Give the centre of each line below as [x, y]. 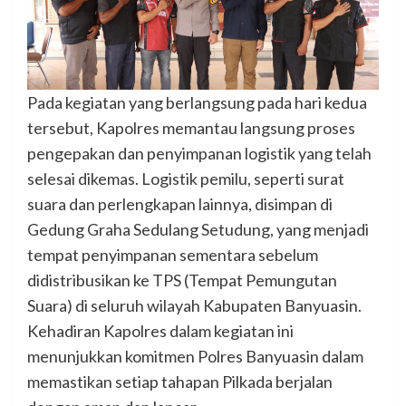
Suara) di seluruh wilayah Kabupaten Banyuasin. [194, 306]
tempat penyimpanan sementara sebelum [173, 255]
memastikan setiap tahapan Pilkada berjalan [180, 382]
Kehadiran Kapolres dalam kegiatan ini [160, 331]
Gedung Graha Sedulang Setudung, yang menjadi [198, 230]
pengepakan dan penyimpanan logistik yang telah [199, 154]
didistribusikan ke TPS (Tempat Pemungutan [182, 280]
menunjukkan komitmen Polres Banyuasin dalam [195, 357]
